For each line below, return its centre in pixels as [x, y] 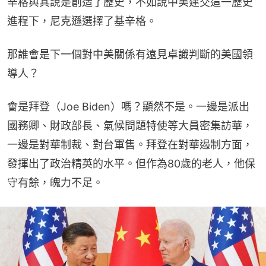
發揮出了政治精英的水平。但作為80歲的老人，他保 [131, 163]
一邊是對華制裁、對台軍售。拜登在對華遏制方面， [130, 144]
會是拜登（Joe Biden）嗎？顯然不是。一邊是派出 [128, 106]
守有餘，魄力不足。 [55, 182]
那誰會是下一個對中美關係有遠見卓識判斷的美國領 [130, 54]
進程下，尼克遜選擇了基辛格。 [82, 21]
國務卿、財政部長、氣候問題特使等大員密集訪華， [130, 125]
